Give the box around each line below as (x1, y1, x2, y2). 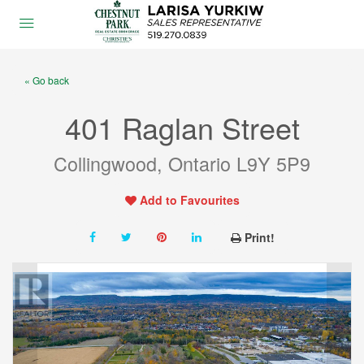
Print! (245, 229, 275, 245)
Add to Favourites (139, 192, 240, 208)
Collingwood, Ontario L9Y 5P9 (54, 149, 310, 177)
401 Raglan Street (64, 106, 300, 148)
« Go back (24, 73, 69, 87)
